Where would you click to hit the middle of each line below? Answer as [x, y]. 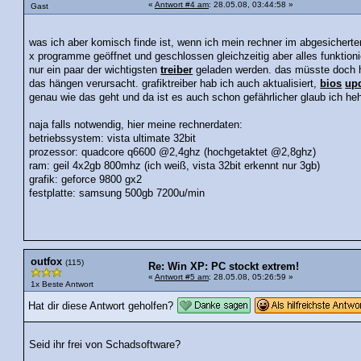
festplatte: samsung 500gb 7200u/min [117, 193]
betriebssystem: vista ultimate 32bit [113, 138]
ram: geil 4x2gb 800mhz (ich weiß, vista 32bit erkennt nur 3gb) [175, 166]
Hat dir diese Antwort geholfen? [101, 306]
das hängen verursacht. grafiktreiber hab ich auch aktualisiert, [175, 83]
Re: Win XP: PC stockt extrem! [224, 266]
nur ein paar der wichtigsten [95, 70]
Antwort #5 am [182, 276]
